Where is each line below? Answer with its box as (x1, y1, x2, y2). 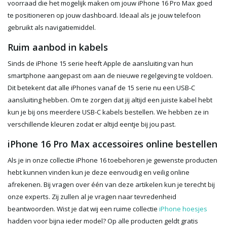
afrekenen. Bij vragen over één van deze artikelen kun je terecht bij (8, 180, 215, 190)
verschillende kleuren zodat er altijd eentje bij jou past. (8, 120, 177, 129)
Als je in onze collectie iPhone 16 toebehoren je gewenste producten (8, 156, 217, 165)
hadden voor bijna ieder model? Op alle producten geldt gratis (8, 216, 198, 226)
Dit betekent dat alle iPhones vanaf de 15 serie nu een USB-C (8, 83, 195, 93)
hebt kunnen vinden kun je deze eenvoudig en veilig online (8, 168, 190, 177)
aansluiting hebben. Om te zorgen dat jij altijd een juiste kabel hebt (8, 95, 212, 105)
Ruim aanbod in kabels (8, 41, 108, 54)
